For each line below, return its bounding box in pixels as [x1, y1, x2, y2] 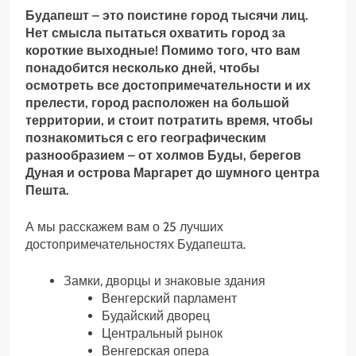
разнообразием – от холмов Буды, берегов [25, 147, 301, 163]
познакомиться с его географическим [25, 130, 266, 145]
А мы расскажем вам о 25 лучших [25, 219, 223, 234]
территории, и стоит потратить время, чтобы [25, 112, 313, 128]
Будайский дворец [102, 308, 210, 323]
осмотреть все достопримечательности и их [25, 77, 311, 93]
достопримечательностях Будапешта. [25, 236, 246, 252]
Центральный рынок [102, 325, 222, 341]
